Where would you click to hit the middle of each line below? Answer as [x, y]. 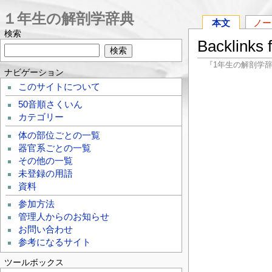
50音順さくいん [51, 105]
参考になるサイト [55, 243]
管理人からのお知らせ [64, 217]
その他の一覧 [46, 161]
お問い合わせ [46, 230]
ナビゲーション [34, 72]
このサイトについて [59, 87]
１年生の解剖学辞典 [68, 19]
